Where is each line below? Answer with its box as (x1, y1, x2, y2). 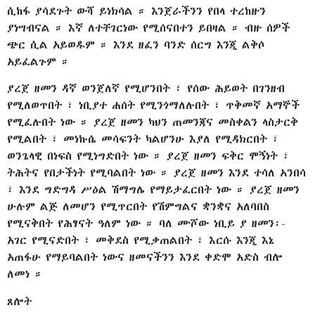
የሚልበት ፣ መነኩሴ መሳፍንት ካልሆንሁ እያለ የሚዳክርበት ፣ (7, 131, 279, 147)
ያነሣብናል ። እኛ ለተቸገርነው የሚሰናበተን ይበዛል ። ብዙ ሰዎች (7, 20, 290, 35)
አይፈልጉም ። (7, 53, 70, 69)
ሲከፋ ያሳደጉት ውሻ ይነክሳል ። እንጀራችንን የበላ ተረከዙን (7, 3, 266, 18)
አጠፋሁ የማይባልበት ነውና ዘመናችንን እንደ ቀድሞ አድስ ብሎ (7, 250, 283, 265)
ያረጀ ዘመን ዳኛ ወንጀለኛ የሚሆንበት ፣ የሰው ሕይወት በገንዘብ (7, 81, 285, 96)
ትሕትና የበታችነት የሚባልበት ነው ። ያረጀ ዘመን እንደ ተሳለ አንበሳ (7, 165, 306, 181)
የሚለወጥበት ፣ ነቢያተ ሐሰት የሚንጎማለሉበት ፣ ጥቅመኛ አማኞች (7, 98, 300, 113)
